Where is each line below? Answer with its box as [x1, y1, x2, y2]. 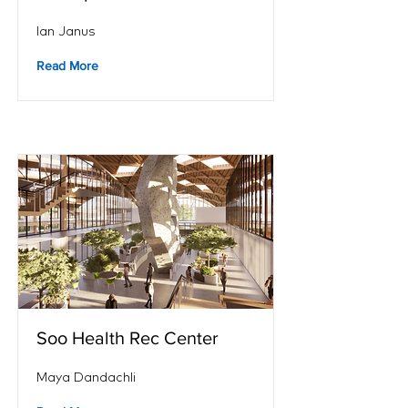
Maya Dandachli [36, 369, 136, 385]
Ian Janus [36, 23, 96, 39]
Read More [36, 58, 98, 73]
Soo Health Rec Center [36, 328, 219, 348]
